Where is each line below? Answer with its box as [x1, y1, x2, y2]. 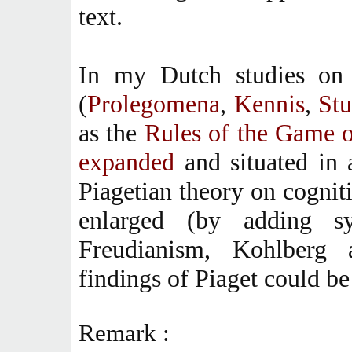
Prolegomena [87, 90, 220, 118]
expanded [79, 148, 174, 176]
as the [79, 119, 145, 147]
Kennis [233, 90, 305, 118]
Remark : [79, 319, 170, 346]
